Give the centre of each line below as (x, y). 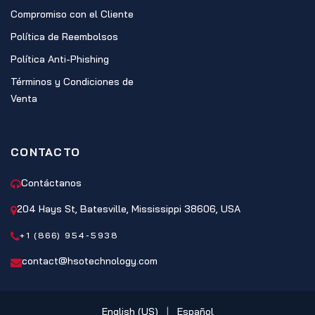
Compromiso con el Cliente (72, 14)
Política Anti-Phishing (60, 59)
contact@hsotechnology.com (90, 261)
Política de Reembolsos (64, 37)
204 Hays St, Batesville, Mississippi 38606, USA (129, 209)
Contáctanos (51, 183)
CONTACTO (46, 152)
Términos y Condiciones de (72, 82)
